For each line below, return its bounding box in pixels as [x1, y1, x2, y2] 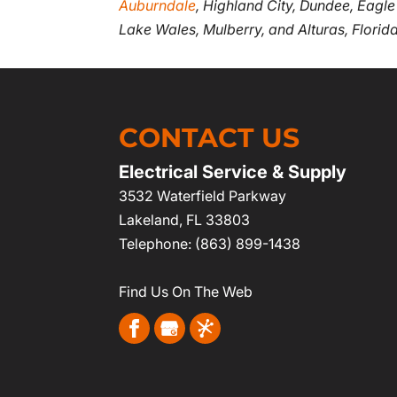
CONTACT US [119, 121, 300, 154]
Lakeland [119, 211, 180, 229]
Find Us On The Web [119, 283, 253, 300]
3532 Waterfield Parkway [119, 187, 287, 205]
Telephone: [119, 235, 196, 253]
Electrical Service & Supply [119, 161, 347, 183]
